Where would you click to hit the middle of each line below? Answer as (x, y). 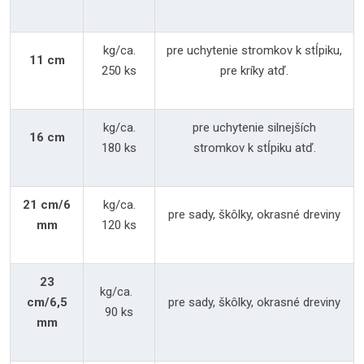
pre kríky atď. (254, 71)
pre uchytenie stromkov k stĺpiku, (254, 50)
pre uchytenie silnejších (254, 128)
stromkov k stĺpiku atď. (254, 148)
